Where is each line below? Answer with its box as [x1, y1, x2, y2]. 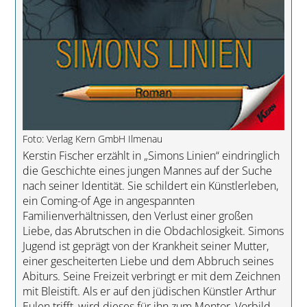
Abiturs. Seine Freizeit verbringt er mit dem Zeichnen [22, 269, 280, 284]
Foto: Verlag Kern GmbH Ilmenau [22, 132, 162, 146]
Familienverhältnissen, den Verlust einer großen [22, 208, 253, 224]
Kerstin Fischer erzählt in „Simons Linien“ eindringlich [22, 148, 280, 164]
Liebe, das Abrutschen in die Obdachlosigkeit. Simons [22, 223, 284, 239]
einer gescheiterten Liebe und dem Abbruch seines [22, 254, 273, 269]
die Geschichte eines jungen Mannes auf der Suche [22, 163, 272, 179]
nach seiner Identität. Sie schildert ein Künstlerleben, [22, 178, 278, 194]
